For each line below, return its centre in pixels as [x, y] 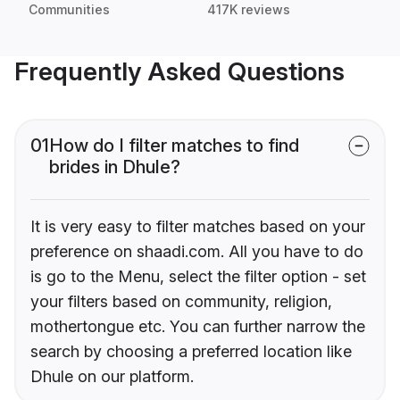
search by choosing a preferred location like [191, 352]
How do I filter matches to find [174, 146]
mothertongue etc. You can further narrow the [198, 327]
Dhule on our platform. [112, 377]
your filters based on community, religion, [181, 302]
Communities [69, 10]
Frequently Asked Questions [179, 72]
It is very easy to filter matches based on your [198, 227]
